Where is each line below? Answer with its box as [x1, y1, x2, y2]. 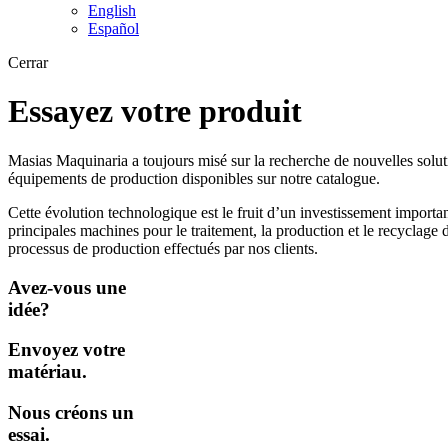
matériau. [8, 361, 87, 383]
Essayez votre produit [8, 93, 302, 130]
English [88, 2, 136, 19]
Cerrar [8, 54, 48, 71]
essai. [8, 424, 50, 446]
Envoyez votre [8, 339, 125, 361]
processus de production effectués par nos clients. [8, 239, 318, 257]
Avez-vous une [8, 276, 126, 298]
